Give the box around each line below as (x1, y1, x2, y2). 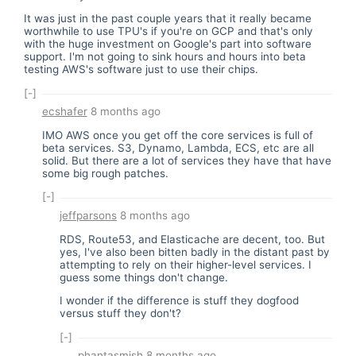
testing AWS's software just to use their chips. (24, 63, 258, 75)
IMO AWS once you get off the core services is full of (41, 128, 313, 141)
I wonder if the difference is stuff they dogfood (60, 294, 299, 307)
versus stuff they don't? (60, 307, 181, 319)
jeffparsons (60, 209, 117, 222)
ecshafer (41, 105, 87, 118)
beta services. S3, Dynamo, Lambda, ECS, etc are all (41, 141, 314, 154)
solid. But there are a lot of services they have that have (41, 153, 331, 167)
